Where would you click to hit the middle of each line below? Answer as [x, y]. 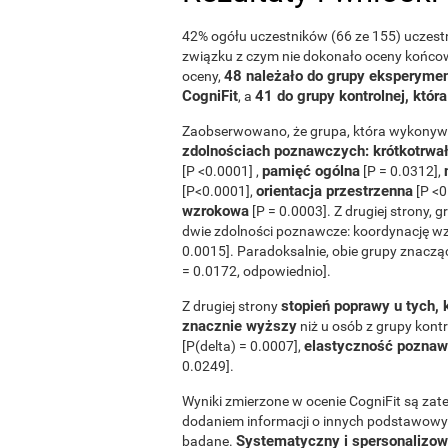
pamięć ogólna [311, 170]
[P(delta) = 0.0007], [243, 345]
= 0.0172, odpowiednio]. [256, 270]
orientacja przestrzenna [334, 190]
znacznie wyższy [239, 325]
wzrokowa [215, 210]
